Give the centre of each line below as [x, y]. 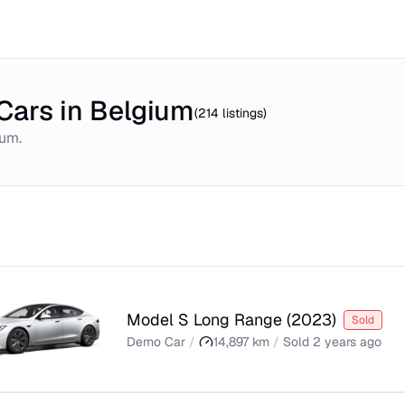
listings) [243, 113]
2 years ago [347, 342]
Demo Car [156, 342]
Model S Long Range [204, 320]
